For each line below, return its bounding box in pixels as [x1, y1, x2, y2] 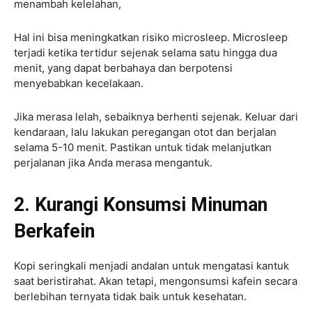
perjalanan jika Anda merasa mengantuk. [14, 155, 212, 169]
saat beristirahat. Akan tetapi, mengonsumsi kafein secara [14, 274, 297, 288]
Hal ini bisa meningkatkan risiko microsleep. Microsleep [14, 30, 288, 44]
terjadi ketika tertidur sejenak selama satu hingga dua [14, 45, 277, 59]
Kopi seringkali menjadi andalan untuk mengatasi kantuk [14, 258, 289, 272]
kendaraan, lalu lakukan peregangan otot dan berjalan [14, 125, 276, 139]
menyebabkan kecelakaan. [14, 76, 143, 90]
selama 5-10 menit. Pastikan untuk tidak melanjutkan [14, 140, 272, 154]
